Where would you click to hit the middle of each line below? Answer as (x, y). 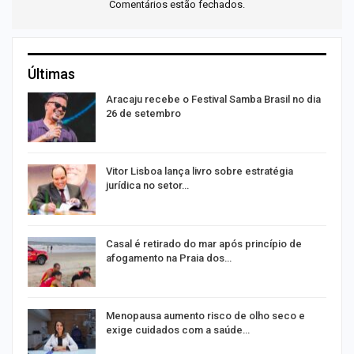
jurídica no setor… (147, 186)
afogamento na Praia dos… (169, 258)
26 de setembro (143, 113)
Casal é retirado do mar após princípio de (204, 243)
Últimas (51, 73)
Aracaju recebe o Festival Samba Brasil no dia (213, 99)
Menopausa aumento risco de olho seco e (205, 316)
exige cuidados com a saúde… (178, 330)
